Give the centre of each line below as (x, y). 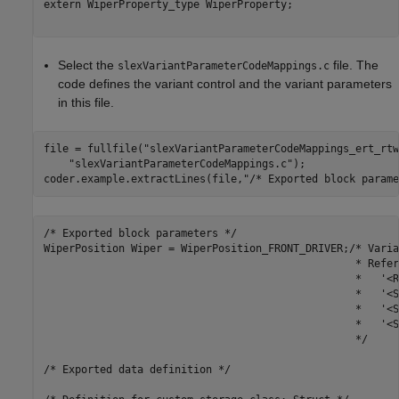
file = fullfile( (93, 148)
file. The (354, 65)
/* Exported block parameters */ (140, 233)
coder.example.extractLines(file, (143, 179)
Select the (88, 65)
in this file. (86, 103)
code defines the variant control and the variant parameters (225, 84)
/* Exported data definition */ (137, 369)
